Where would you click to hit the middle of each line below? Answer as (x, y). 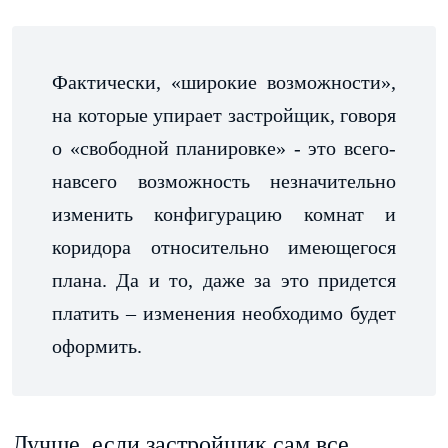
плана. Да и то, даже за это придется (224, 279)
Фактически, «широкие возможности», (224, 81)
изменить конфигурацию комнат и (224, 213)
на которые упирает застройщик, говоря (224, 114)
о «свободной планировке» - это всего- (224, 147)
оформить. (97, 345)
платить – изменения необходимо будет (224, 312)
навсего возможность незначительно (224, 180)
